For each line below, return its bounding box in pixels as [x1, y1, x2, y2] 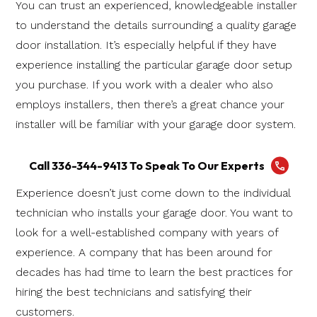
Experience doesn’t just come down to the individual [16, 185, 290, 200]
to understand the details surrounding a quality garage [16, 18, 296, 32]
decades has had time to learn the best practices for [16, 265, 293, 279]
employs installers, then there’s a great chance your [16, 97, 284, 111]
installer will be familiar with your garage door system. [16, 117, 296, 131]
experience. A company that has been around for [16, 245, 272, 259]
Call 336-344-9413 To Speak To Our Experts [28, 158, 265, 173]
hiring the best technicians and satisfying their [16, 284, 252, 299]
